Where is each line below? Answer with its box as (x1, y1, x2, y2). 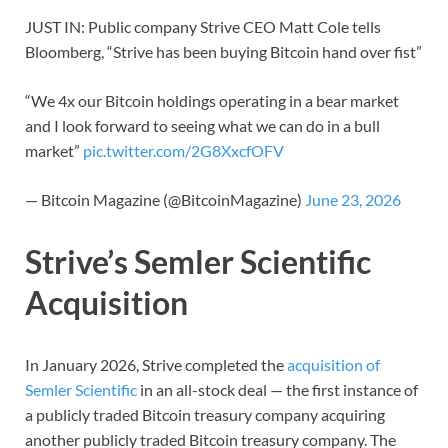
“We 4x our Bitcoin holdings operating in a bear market (25, 91, 399, 111)
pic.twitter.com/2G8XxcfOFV (83, 141, 284, 161)
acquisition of (287, 354, 380, 374)
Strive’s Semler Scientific (25, 242, 371, 282)
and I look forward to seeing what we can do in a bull (25, 116, 380, 136)
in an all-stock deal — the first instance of (137, 379, 418, 399)
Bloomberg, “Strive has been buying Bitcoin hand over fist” (25, 42, 422, 62)
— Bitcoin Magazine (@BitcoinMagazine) (25, 190, 305, 210)
